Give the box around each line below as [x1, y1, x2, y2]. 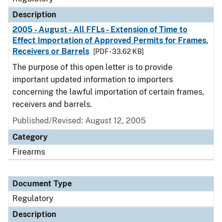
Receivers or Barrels [12, 47, 89, 56]
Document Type [12, 179, 72, 188]
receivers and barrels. [12, 100, 92, 109]
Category [12, 132, 48, 142]
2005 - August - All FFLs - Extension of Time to [12, 25, 188, 34]
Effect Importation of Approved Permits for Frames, [12, 36, 209, 45]
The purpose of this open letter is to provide [12, 62, 172, 72]
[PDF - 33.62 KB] [93, 48, 144, 55]
